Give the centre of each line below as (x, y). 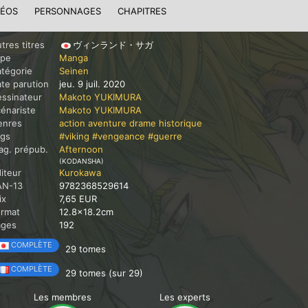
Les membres (63, 297)
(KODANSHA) (81, 161)
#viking (74, 136)
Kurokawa (80, 173)
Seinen (74, 71)
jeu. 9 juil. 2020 (92, 84)
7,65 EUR (78, 199)
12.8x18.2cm (86, 212)
